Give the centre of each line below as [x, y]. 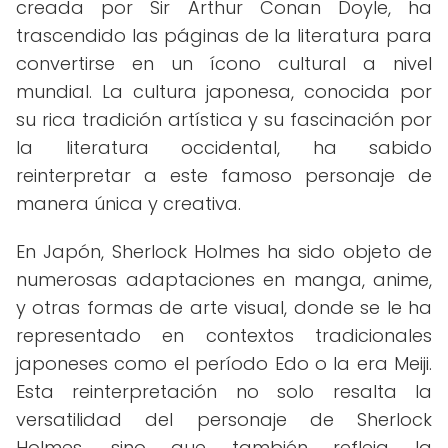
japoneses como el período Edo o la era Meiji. [224, 363]
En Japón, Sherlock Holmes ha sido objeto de [224, 251]
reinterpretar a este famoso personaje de [224, 175]
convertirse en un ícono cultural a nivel [224, 63]
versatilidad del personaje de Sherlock [224, 419]
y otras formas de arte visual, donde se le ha [224, 307]
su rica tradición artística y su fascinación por [224, 119]
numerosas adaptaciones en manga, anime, [224, 279]
